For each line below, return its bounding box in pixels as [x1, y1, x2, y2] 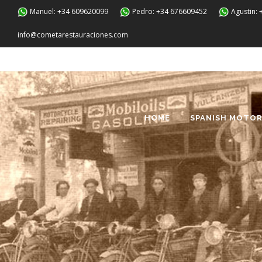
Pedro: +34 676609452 [130, 6, 207, 16]
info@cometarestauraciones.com [18, 30, 128, 40]
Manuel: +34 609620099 [28, 6, 108, 16]
